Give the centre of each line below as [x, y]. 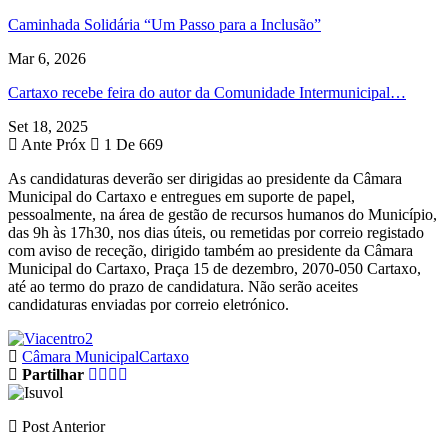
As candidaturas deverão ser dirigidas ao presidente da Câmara [205, 178]
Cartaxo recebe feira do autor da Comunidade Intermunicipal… [207, 92]
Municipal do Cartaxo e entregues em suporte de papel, [181, 196]
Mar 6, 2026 [47, 58]
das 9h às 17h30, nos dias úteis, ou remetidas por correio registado [216, 232]
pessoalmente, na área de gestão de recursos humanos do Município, [222, 214]
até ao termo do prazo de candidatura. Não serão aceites [183, 286]
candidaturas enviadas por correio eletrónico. [148, 304]
